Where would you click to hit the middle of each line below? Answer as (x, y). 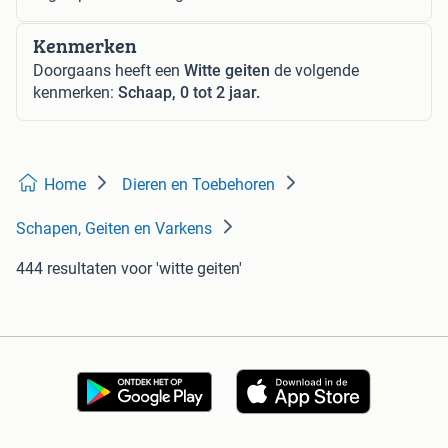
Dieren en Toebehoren (198, 185)
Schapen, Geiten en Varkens (114, 229)
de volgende (314, 71)
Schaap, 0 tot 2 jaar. (189, 93)
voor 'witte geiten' (181, 269)
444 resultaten (66, 269)
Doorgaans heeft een (108, 71)
